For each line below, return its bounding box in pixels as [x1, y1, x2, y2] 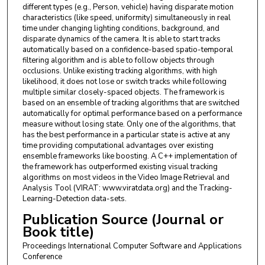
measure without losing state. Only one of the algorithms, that [22, 118, 235, 130]
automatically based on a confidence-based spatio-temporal [22, 44, 233, 55]
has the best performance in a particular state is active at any [22, 129, 230, 140]
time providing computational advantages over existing [22, 140, 214, 151]
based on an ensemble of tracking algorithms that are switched [22, 97, 240, 108]
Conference [22, 251, 62, 262]
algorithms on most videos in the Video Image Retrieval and [22, 172, 230, 183]
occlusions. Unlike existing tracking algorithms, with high [22, 65, 217, 76]
